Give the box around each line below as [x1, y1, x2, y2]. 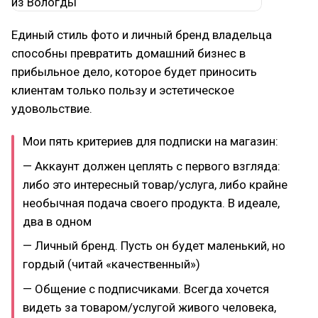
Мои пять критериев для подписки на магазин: [23, 134, 278, 148]
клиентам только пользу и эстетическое [11, 83, 234, 97]
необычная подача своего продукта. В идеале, [23, 195, 280, 210]
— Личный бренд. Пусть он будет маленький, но [23, 238, 285, 253]
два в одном [23, 214, 92, 229]
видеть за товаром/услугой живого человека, [23, 300, 276, 314]
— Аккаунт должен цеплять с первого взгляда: [23, 158, 280, 173]
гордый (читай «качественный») [23, 257, 200, 271]
